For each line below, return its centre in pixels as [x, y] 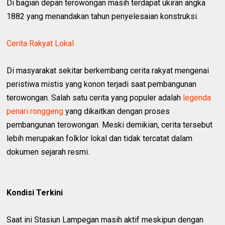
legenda [197, 97]
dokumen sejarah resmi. [48, 152]
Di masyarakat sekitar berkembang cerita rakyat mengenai [108, 70]
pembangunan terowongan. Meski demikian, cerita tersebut [110, 125]
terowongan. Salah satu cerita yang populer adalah [95, 97]
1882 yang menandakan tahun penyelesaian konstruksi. [103, 16]
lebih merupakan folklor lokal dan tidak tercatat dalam [100, 138]
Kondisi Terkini [35, 192]
